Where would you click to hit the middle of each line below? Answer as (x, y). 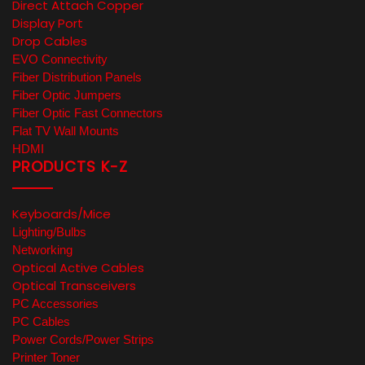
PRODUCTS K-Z (70, 167)
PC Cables (41, 322)
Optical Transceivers (74, 286)
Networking (42, 250)
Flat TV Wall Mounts (66, 131)
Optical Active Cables (78, 268)
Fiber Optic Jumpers (67, 95)
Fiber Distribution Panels (77, 77)
